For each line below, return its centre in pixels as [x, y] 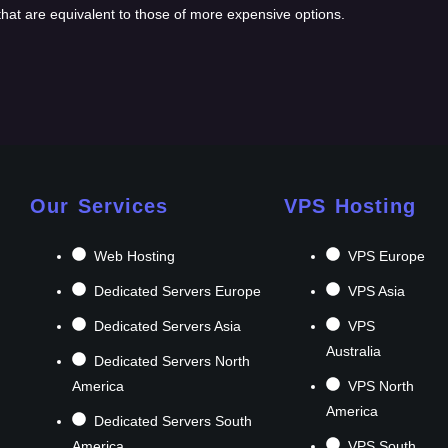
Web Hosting [135, 255]
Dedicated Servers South [173, 420]
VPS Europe [387, 255]
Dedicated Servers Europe [178, 290]
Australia [354, 350]
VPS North [381, 385]
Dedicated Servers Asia [168, 325]
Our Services [99, 205]
